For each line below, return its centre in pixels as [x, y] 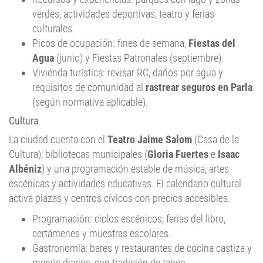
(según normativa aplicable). [90, 102]
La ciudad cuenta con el [58, 140]
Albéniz [25, 169]
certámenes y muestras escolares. [102, 234]
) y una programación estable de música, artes [135, 169]
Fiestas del [212, 43]
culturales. [53, 29]
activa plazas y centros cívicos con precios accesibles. [119, 198]
